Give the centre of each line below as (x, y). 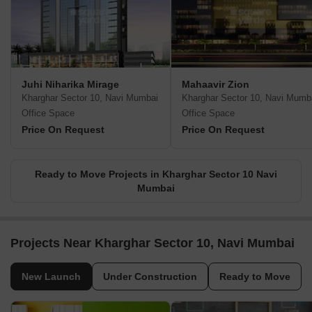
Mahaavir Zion (216, 85)
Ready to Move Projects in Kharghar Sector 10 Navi (156, 174)
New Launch (51, 277)
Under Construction (150, 277)
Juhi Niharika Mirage (70, 85)
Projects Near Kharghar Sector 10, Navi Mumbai (153, 243)
